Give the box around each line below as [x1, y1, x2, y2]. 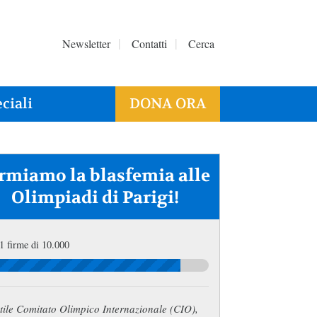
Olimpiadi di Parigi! [11, 187, 179, 209]
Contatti [132, 36, 167, 51]
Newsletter [62, 36, 110, 51]
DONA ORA [129, 95, 206, 113]
